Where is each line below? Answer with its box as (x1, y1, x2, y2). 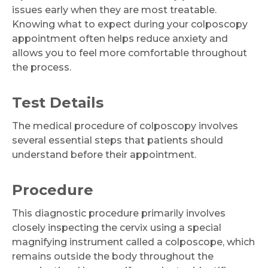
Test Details (12, 93, 103, 111)
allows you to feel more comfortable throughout (12, 47, 247, 59)
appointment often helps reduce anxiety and (12, 32, 228, 44)
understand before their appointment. (12, 148, 199, 160)
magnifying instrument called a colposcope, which (12, 236, 255, 248)
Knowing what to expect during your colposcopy (12, 18, 248, 30)
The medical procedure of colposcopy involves (12, 120, 238, 132)
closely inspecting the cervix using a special (12, 221, 221, 233)
